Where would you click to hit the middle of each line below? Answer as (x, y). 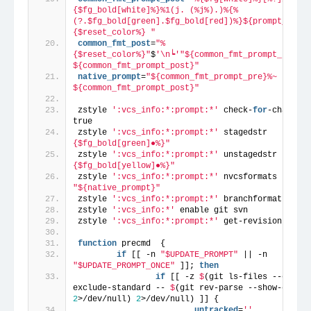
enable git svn (211, 210)
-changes (287, 110)
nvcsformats (284, 177)
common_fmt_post (114, 43)
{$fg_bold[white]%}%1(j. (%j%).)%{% (155, 10)
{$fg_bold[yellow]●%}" (124, 166)
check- (236, 110)
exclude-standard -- (121, 288)
